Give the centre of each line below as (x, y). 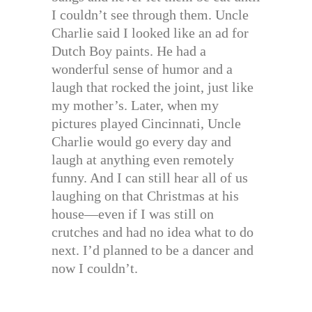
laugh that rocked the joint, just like (153, 87)
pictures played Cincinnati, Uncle (146, 124)
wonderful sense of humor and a (142, 69)
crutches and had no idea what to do (153, 232)
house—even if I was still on (133, 214)
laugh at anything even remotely (143, 160)
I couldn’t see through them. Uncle (150, 15)
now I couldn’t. (95, 268)
